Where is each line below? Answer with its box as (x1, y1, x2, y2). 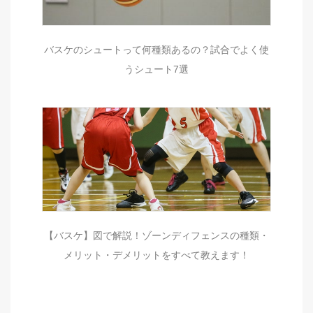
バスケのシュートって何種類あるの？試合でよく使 (44, 43, 269, 55)
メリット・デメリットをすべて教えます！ (64, 249, 249, 261)
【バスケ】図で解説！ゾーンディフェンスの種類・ (44, 229, 269, 241)
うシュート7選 (124, 63, 189, 75)
